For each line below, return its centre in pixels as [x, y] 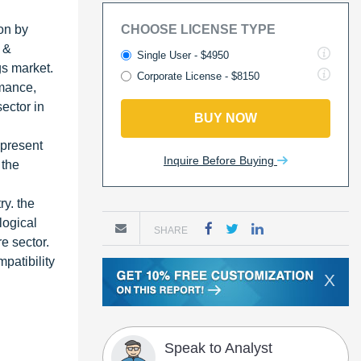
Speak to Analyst [218, 348]
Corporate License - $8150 [198, 76]
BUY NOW [226, 118]
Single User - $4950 [183, 55]
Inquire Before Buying [220, 160]
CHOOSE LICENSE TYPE [198, 29]
